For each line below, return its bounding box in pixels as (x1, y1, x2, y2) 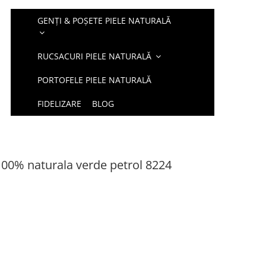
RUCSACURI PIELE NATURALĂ (37, 50, 152, 62)
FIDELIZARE (37, 98, 82, 109)
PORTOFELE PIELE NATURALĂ (37, 74, 152, 85)
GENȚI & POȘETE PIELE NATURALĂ (37, 15, 172, 26)
